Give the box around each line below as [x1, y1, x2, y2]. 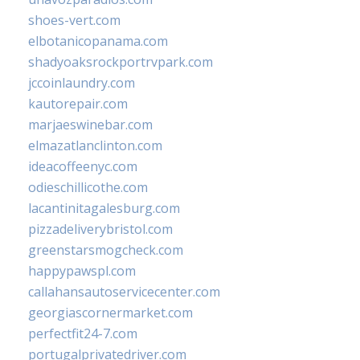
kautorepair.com [28, 95, 128, 113]
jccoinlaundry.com [28, 74, 135, 92]
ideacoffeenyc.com [28, 157, 137, 176]
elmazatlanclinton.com [28, 137, 162, 155]
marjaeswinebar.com [28, 116, 153, 134]
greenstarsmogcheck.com [28, 241, 183, 260]
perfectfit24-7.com [28, 325, 137, 343]
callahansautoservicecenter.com [28, 283, 220, 301]
